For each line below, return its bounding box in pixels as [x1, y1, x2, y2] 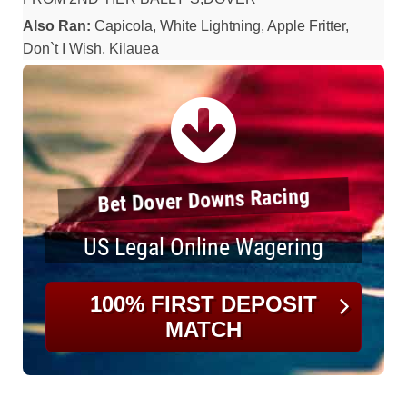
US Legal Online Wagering [84, 233, 323, 261]
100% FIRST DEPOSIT [90, 292, 317, 316]
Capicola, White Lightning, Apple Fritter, [91, 18, 349, 34]
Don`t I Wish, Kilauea [23, 41, 159, 56]
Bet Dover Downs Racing [88, 186, 319, 213]
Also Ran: [23, 18, 91, 34]
